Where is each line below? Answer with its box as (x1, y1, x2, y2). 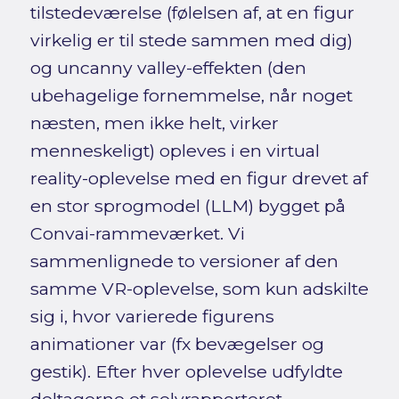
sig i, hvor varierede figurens (29, 305, 274, 328)
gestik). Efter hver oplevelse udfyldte (29, 361, 343, 383)
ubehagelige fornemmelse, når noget (29, 85, 353, 107)
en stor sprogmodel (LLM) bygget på (29, 195, 346, 217)
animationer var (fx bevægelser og (29, 333, 324, 355)
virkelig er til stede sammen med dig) (29, 29, 353, 52)
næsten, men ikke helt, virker (29, 112, 279, 134)
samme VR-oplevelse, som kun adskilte (29, 278, 369, 300)
